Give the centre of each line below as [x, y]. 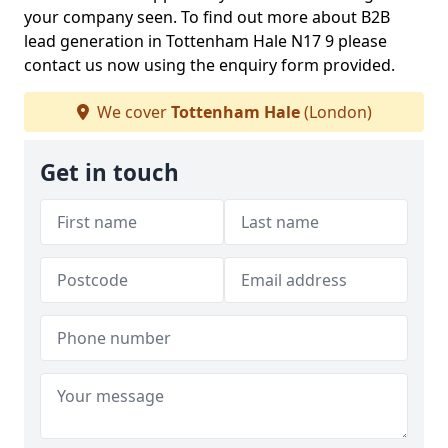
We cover [131, 112]
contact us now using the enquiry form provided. [211, 65]
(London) [335, 112]
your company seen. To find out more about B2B [207, 17]
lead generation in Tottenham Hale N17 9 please [205, 41]
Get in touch [109, 173]
